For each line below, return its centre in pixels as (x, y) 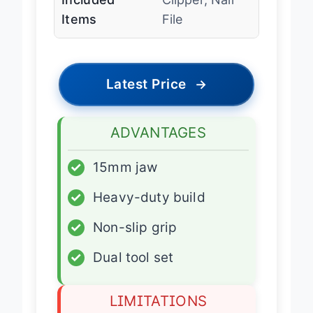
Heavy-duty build (149, 210)
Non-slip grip (135, 240)
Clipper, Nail (198, 12)
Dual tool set (133, 270)
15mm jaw (125, 180)
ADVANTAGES (158, 145)
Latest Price (146, 96)
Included (88, 12)
